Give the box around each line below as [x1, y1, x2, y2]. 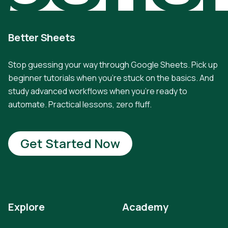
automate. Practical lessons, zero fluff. [8, 99, 152, 110]
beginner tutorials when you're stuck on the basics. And [8, 72, 214, 83]
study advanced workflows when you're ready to [8, 85, 187, 97]
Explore [8, 200, 45, 214]
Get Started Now [20, 135, 120, 152]
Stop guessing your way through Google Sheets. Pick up [8, 59, 218, 70]
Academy [122, 200, 168, 214]
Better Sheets [8, 31, 75, 44]
